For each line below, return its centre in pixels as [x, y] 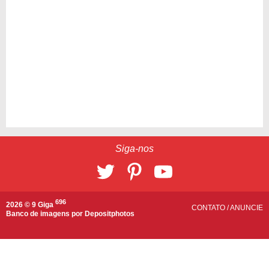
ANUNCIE [246, 208]
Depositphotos [110, 214]
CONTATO [209, 208]
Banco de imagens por [45, 214]
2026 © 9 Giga [31, 205]
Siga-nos [134, 149]
